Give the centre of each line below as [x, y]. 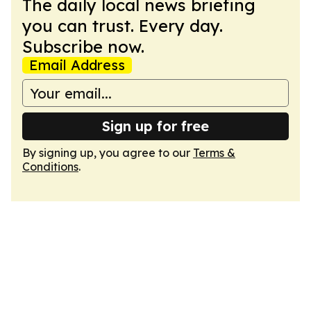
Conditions [50, 167]
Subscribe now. [83, 47]
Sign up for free [155, 126]
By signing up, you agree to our [108, 153]
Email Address [77, 65]
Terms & [214, 153]
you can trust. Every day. [123, 26]
